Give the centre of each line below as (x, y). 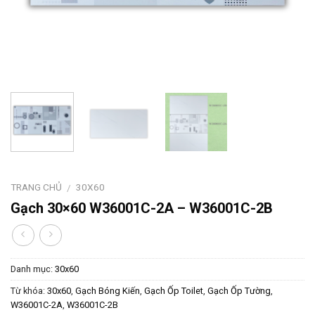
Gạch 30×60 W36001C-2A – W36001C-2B (142, 208)
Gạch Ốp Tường (239, 291)
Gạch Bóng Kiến (108, 291)
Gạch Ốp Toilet (174, 291)
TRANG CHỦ (36, 187)
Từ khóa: (29, 291)
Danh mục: (33, 269)
